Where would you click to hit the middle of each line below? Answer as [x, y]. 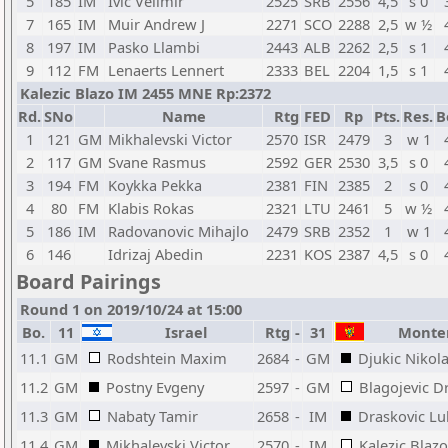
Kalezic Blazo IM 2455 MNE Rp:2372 [145, 93]
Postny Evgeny [155, 387]
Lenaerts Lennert [166, 70]
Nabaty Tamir [152, 416]
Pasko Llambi [154, 47]
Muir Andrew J [156, 24]
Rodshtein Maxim [167, 358]
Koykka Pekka [155, 185]
